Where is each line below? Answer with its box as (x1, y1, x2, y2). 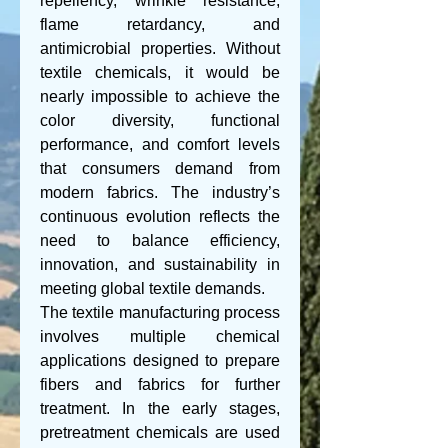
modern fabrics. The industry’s (40, 184, 280, 201)
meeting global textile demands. (40, 280, 265, 297)
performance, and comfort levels (40, 136, 280, 153)
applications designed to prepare (40, 352, 280, 369)
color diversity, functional (40, 112, 280, 129)
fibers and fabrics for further (40, 376, 280, 393)
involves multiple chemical (40, 328, 280, 345)
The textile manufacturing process (40, 304, 280, 321)
